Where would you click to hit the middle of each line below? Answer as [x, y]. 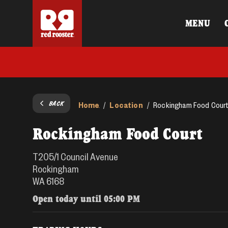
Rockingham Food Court [118, 134]
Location [126, 105]
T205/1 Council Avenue [75, 156]
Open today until [68, 198]
